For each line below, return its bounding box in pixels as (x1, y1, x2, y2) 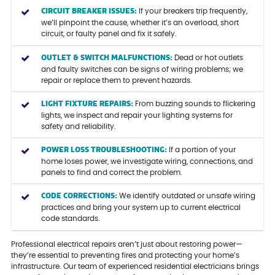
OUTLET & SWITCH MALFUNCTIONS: (41, 52, 172, 63)
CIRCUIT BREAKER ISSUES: (41, 6, 137, 17)
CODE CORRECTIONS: (41, 191, 117, 202)
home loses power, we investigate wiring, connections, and (41, 157, 253, 165)
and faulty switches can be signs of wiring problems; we (41, 65, 243, 73)
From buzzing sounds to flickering (133, 99, 255, 107)
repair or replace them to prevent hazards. (41, 76, 192, 84)
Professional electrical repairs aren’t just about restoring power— (10, 240, 242, 248)
